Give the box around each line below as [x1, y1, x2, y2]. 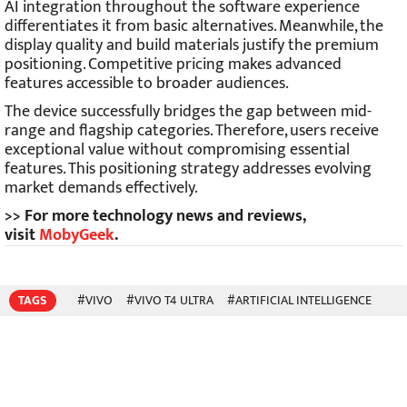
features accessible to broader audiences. [5, 69, 289, 97]
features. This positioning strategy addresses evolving [5, 154, 372, 183]
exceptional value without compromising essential [5, 135, 350, 164]
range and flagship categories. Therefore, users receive [5, 116, 379, 144]
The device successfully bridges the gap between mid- [5, 97, 372, 125]
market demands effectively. [5, 174, 198, 202]
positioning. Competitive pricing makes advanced [5, 50, 342, 78]
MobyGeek [39, 221, 114, 249]
